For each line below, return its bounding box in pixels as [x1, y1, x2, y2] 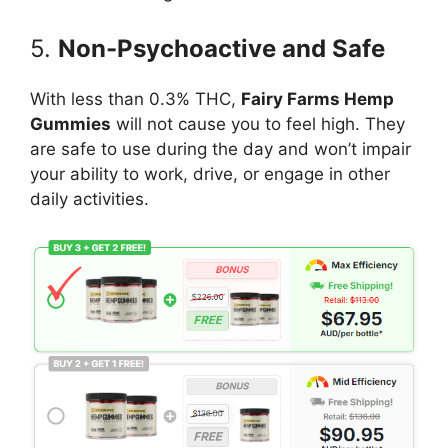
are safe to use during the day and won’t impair [30, 138, 411, 159]
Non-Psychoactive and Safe [58, 33, 385, 63]
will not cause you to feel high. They [111, 113, 405, 134]
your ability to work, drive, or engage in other [30, 163, 390, 184]
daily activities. [30, 188, 149, 209]
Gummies [30, 113, 111, 134]
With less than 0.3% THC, [30, 88, 241, 109]
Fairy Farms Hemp [241, 88, 394, 109]
